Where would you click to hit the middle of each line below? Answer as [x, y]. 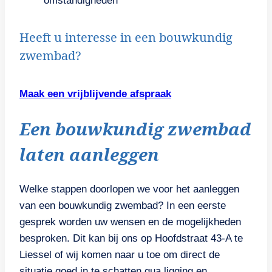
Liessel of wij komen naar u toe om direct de [120, 255]
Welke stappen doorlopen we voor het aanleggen [129, 189]
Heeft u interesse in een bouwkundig [126, 38]
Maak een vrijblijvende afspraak [95, 93]
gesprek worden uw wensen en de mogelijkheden [130, 222]
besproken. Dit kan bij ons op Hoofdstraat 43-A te [131, 239]
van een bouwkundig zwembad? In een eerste [123, 206]
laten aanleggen [89, 155]
